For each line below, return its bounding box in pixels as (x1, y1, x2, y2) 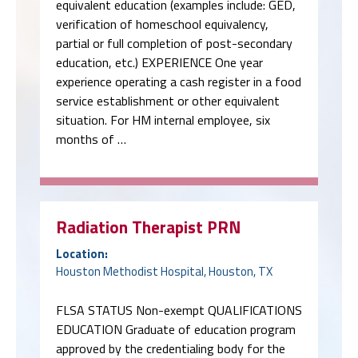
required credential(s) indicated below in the (56, 286, 286, 305)
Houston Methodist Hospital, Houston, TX (56, 190, 272, 209)
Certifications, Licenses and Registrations (56, 305, 281, 324)
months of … (56, 58, 126, 77)
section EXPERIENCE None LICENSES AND (56, 324, 287, 344)
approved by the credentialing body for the (56, 267, 285, 286)
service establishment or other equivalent (56, 19, 280, 38)
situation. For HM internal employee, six (56, 38, 270, 58)
